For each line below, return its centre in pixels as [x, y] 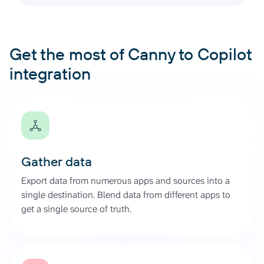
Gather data [57, 161]
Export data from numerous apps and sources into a [126, 180]
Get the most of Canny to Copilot [131, 54]
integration [50, 73]
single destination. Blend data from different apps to [126, 194]
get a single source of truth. [76, 209]
